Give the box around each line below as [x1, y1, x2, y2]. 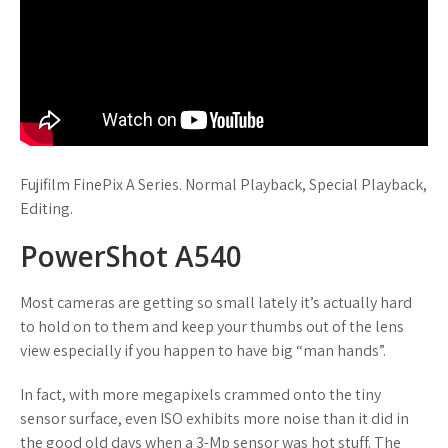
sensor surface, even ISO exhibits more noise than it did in [20, 407, 409, 429]
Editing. [20, 197, 73, 219]
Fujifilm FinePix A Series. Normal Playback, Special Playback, [20, 173, 427, 195]
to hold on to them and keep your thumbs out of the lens [20, 315, 404, 337]
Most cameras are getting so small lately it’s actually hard [20, 291, 412, 313]
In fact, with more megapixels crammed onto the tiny [20, 383, 381, 405]
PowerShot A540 [20, 236, 242, 275]
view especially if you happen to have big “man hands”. [20, 339, 386, 361]
